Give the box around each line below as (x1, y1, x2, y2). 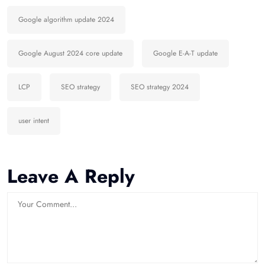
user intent (18, 115, 49, 127)
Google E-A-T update (153, 48, 218, 59)
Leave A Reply (7, 163, 135, 190)
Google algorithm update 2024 (18, 14, 114, 25)
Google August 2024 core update (18, 48, 122, 59)
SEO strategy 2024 (131, 82, 189, 93)
